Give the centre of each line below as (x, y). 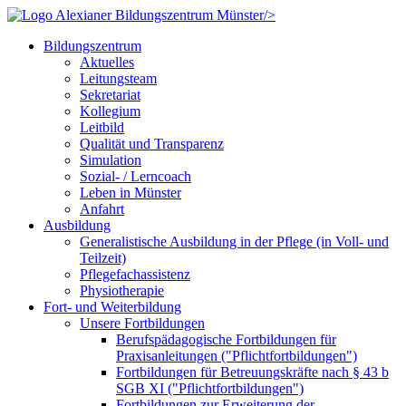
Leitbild (102, 127)
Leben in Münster (130, 193)
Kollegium (110, 111)
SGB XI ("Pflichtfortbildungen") (210, 388)
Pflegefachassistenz (135, 274)
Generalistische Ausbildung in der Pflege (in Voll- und (234, 242)
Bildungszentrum (92, 46)
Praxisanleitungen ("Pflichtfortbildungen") (237, 356)
